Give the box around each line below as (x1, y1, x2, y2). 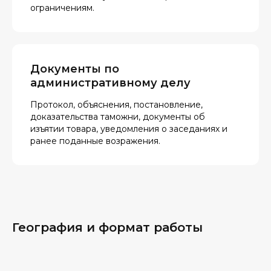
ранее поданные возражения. (30, 135, 160, 146)
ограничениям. (30, 2, 94, 13)
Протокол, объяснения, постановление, (30, 99, 203, 110)
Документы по (30, 62, 119, 76)
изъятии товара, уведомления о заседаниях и (30, 123, 227, 134)
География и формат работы (12, 220, 203, 235)
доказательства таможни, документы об (30, 111, 205, 122)
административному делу (30, 76, 191, 90)
